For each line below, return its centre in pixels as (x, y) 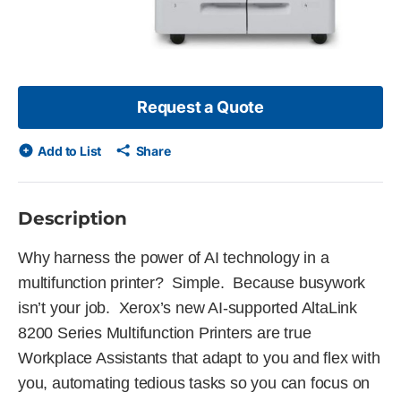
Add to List (70, 151)
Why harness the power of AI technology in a (174, 258)
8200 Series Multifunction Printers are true (165, 333)
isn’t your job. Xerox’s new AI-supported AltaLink (188, 308)
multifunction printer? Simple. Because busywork (192, 283)
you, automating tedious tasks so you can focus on (194, 383)
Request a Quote (200, 107)
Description (73, 218)
